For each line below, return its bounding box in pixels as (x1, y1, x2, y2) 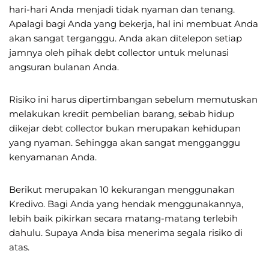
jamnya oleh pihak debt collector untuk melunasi (9, 46, 229, 58)
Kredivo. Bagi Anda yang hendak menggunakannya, (9, 198, 243, 210)
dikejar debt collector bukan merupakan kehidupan (9, 122, 241, 134)
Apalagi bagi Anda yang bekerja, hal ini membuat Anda (9, 17, 258, 29)
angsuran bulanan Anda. (9, 61, 121, 73)
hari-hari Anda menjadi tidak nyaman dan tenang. (9, 3, 235, 15)
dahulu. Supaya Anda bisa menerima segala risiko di (9, 226, 243, 238)
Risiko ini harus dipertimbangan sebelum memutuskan (9, 93, 258, 105)
